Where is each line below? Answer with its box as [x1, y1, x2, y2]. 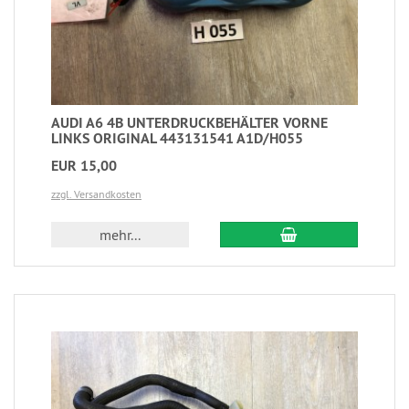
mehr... [100, 225, 142, 244]
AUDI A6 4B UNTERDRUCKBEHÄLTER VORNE [51, 112, 328, 132]
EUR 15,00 [51, 155, 117, 175]
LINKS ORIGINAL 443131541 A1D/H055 [51, 128, 303, 148]
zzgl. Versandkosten [51, 186, 142, 201]
